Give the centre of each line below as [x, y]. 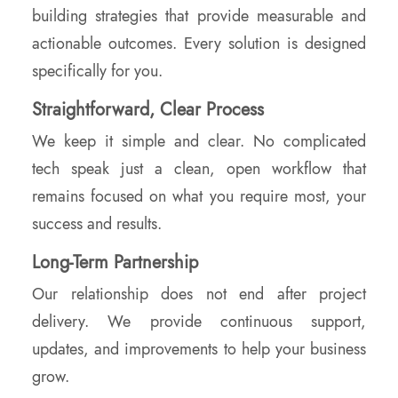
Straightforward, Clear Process [148, 110]
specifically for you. [97, 72]
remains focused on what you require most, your [199, 197]
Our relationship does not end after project [199, 295]
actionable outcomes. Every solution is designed [199, 44]
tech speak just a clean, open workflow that [199, 169]
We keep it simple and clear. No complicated [199, 142]
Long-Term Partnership [115, 263]
